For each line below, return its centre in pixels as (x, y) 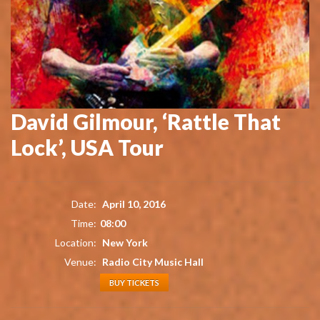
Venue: (80, 262)
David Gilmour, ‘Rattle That (146, 122)
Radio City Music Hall (153, 262)
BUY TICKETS (134, 283)
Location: (76, 243)
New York (124, 243)
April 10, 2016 (133, 204)
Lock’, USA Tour (87, 147)
